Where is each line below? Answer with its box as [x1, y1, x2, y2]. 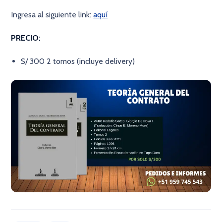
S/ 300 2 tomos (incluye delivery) [21, 56, 135, 66]
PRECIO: [11, 33, 43, 43]
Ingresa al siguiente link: [11, 10, 94, 19]
